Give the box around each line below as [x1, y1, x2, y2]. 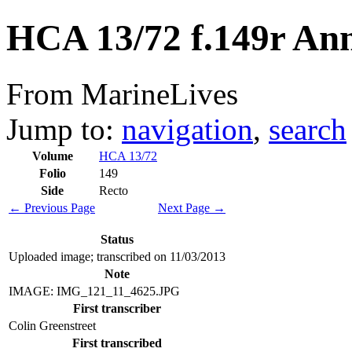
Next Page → [158, 200, 225, 214]
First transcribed [72, 335, 162, 350]
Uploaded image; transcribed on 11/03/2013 [9, 249, 225, 263]
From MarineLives [6, 76, 238, 111]
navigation [122, 112, 253, 146]
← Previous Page [9, 200, 95, 214]
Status [101, 232, 134, 246]
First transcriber [73, 301, 161, 315]
